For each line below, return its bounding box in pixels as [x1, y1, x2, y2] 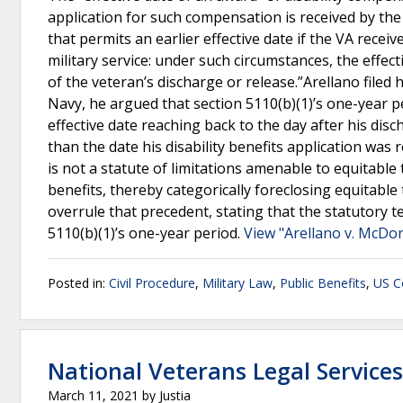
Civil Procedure [109, 274, 195, 291]
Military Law [202, 274, 273, 291]
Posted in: [48, 274, 109, 291]
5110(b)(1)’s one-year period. [48, 223, 244, 243]
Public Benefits [280, 274, 366, 291]
